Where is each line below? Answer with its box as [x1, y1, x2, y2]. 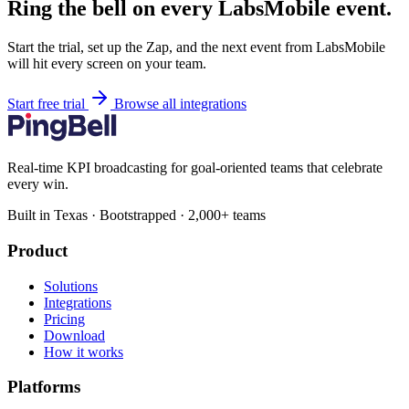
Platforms [7, 377, 80, 397]
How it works [44, 343, 123, 360]
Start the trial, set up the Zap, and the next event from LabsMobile [7, 39, 385, 56]
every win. [7, 176, 68, 193]
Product [7, 240, 68, 260]
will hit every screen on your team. [7, 56, 206, 72]
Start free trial [7, 96, 89, 112]
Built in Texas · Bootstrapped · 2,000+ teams [7, 207, 266, 224]
